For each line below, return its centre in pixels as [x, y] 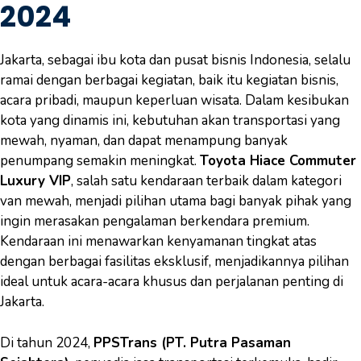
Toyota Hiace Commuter [278, 161]
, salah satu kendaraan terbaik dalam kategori [206, 181]
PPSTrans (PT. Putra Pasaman [192, 342]
